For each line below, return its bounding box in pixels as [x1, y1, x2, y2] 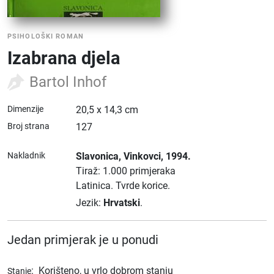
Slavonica [76, 150, 119, 162]
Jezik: [76, 197, 103, 209]
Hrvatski [103, 197, 140, 209]
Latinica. [76, 180, 116, 191]
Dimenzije [7, 104, 43, 114]
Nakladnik [7, 150, 45, 160]
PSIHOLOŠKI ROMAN [7, 32, 84, 40]
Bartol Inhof [29, 73, 106, 91]
